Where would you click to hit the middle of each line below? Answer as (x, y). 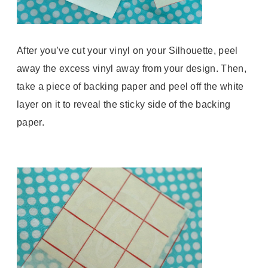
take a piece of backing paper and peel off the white (130, 87)
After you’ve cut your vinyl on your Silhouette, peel (127, 51)
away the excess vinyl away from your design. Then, (132, 69)
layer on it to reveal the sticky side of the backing (124, 105)
